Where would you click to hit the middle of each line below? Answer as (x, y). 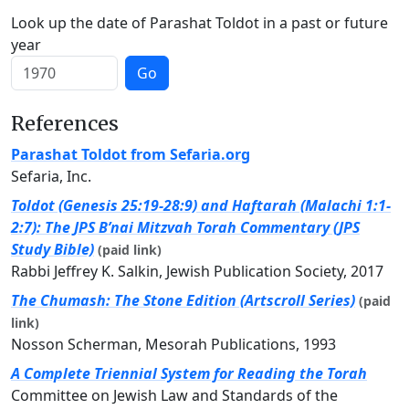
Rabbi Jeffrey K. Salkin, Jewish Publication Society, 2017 (197, 272)
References (65, 124)
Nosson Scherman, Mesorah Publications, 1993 (173, 345)
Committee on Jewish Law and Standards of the (174, 396)
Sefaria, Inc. (51, 177)
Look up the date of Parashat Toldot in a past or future (199, 23)
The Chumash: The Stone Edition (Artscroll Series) (183, 301)
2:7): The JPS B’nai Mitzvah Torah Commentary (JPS (185, 228)
